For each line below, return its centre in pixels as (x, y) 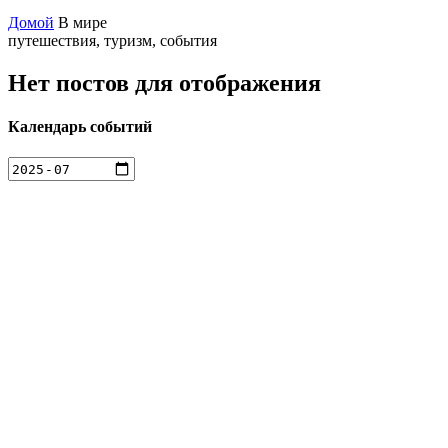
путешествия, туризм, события (112, 40)
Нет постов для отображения (164, 82)
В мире (82, 22)
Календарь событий (80, 127)
